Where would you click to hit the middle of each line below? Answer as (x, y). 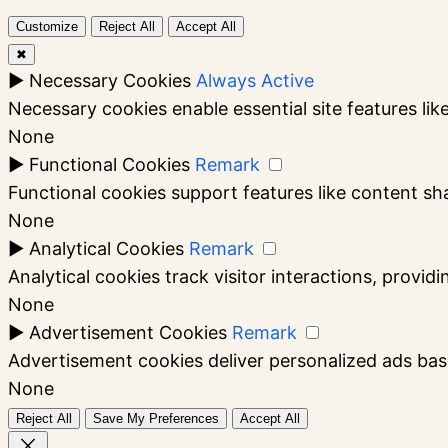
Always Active (255, 80)
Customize (47, 26)
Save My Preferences (156, 418)
